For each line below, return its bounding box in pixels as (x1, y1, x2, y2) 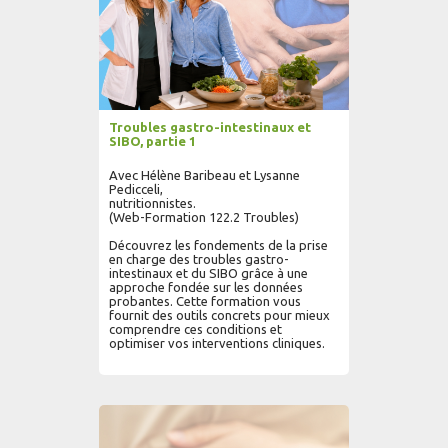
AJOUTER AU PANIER (124, 397, 240, 409)
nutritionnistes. (109, 196, 196, 210)
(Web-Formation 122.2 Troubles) (109, 210, 299, 224)
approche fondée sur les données (109, 280, 303, 294)
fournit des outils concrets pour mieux (109, 308, 330, 322)
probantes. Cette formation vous (109, 294, 301, 308)
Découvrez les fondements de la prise (109, 238, 328, 252)
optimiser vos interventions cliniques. (109, 336, 325, 350)
